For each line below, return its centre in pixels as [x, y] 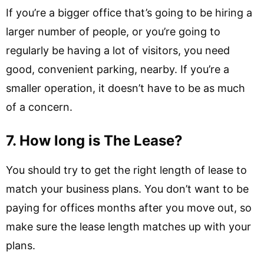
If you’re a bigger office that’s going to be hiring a [129, 13]
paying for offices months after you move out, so [129, 208]
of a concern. [39, 107]
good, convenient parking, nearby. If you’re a [118, 69]
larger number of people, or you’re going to [113, 32]
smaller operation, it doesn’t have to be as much [126, 88]
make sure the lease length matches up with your [128, 227]
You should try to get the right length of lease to [126, 170]
